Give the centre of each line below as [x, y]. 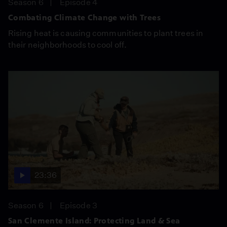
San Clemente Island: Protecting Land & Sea [94, 221]
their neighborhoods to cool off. [68, 45]
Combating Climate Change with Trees [84, 17]
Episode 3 [79, 205]
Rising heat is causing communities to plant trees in [106, 33]
